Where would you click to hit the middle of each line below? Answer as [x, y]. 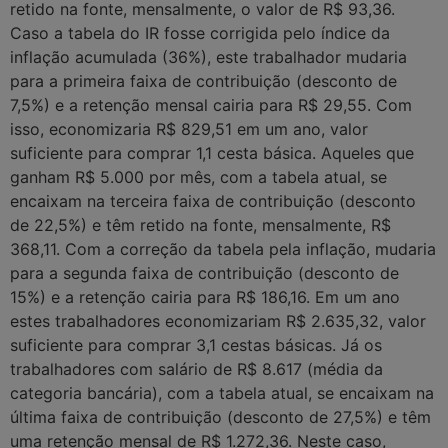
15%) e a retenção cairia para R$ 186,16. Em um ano [205, 297]
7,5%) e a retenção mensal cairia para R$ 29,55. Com [211, 105]
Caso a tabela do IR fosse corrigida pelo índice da [200, 33]
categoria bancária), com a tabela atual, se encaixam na [222, 393]
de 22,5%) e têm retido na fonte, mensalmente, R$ [200, 225]
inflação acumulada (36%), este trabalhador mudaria [208, 57]
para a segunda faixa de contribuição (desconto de [204, 273]
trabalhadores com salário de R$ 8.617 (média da [196, 369]
